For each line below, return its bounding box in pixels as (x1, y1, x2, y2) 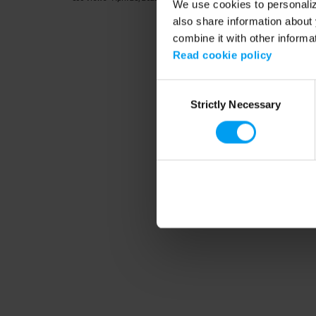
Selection (156, 98, 199, 111)
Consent (156, 81, 195, 94)
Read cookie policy (172, 49, 272, 61)
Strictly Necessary (190, 98, 281, 111)
